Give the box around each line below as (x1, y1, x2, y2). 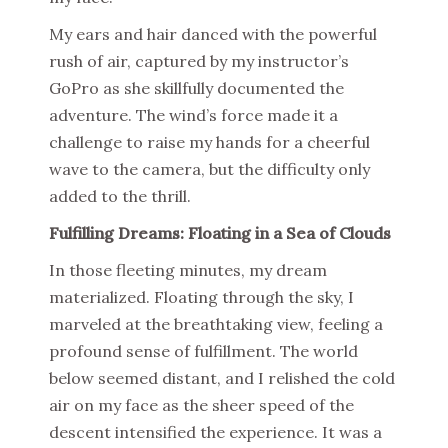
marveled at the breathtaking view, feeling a (49, 314, 383, 335)
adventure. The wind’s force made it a (49, 105, 338, 126)
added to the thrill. (49, 186, 191, 207)
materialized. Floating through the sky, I (49, 287, 354, 308)
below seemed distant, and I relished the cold (49, 368, 395, 389)
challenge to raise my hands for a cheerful (49, 132, 370, 153)
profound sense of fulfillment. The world (49, 341, 358, 362)
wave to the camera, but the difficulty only (49, 159, 370, 180)
